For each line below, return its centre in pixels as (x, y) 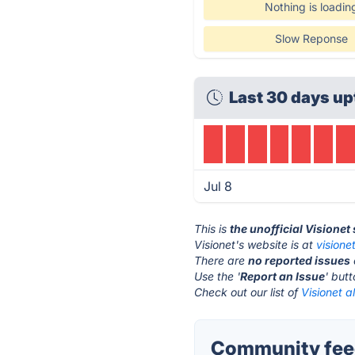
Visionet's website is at (256, 244)
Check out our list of (248, 292)
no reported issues (300, 260)
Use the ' (218, 276)
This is (212, 229)
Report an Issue (283, 276)
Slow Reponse (311, 38)
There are (221, 260)
